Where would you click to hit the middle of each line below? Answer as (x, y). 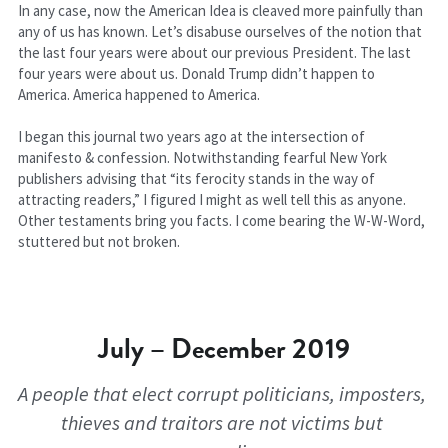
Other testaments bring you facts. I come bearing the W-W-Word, (222, 220)
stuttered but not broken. (99, 241)
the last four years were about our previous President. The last (215, 52)
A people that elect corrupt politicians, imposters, (222, 393)
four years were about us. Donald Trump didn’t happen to (197, 73)
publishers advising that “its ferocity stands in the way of (197, 178)
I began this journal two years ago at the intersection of (192, 136)
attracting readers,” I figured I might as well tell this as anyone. (212, 199)
